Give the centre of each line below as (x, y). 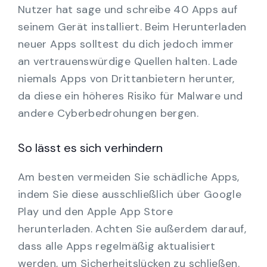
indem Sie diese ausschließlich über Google (130, 195)
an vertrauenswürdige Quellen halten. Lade (128, 62)
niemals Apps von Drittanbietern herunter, (126, 79)
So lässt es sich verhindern (90, 148)
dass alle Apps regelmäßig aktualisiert (117, 246)
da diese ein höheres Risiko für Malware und (131, 96)
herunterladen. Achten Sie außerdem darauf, (132, 229)
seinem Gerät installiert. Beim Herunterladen (132, 27)
